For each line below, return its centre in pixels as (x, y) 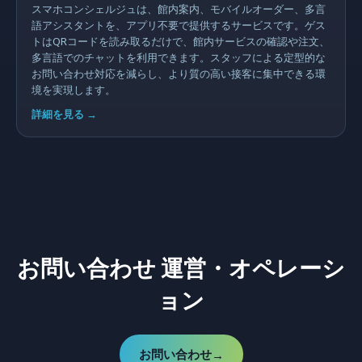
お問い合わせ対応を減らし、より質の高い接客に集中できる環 (179, 74)
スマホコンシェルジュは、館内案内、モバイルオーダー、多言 (179, 9)
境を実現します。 (74, 90)
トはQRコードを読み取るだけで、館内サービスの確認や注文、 (181, 41)
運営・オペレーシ (250, 267)
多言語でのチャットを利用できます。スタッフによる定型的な (179, 57)
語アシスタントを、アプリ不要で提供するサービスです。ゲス (179, 25)
